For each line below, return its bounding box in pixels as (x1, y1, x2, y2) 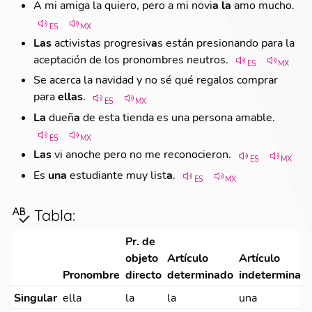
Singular (14, 290, 57, 304)
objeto (125, 251, 158, 265)
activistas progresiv (52, 35, 151, 49)
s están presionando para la (157, 35, 295, 49)
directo (125, 267, 162, 281)
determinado (167, 267, 233, 281)
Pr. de (125, 234, 155, 248)
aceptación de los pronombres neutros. (33, 52, 228, 65)
